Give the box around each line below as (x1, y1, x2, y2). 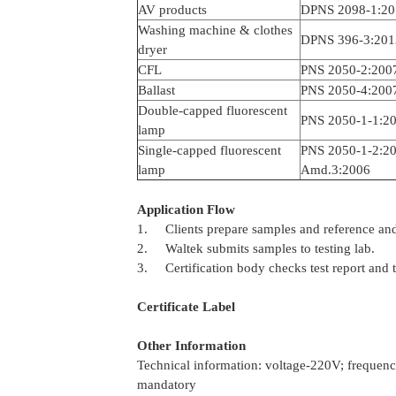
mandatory (136, 377, 196, 392)
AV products (137, 3, 207, 17)
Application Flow (136, 202, 235, 217)
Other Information (136, 339, 246, 353)
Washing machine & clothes (137, 23, 293, 37)
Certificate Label (136, 300, 235, 314)
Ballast (137, 83, 175, 97)
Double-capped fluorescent (137, 103, 287, 118)
